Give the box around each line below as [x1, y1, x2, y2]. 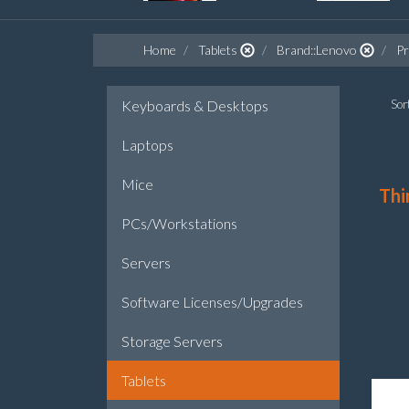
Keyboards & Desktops [121, 97, 268, 114]
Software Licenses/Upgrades [121, 293, 303, 310]
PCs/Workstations [121, 215, 237, 232]
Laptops [121, 136, 173, 153]
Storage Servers [121, 332, 223, 350]
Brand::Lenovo [277, 42, 357, 58]
